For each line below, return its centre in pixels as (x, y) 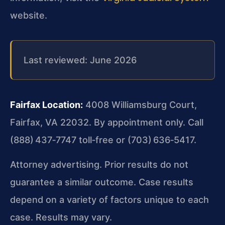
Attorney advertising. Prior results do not (99, 165)
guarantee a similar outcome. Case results (102, 182)
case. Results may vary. (61, 217)
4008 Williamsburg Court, (140, 104)
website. (29, 15)
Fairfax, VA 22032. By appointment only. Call (107, 122)
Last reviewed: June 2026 (80, 60)
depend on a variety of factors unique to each (109, 200)
